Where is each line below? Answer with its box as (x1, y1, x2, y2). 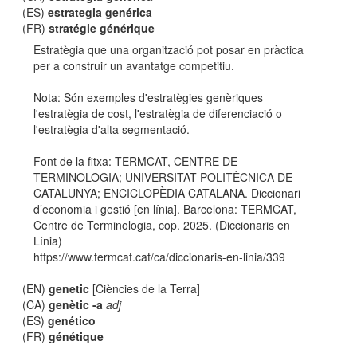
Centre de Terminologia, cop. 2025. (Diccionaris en (33, 217, 291, 233)
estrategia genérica (48, 4, 153, 20)
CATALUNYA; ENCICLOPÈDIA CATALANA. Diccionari (33, 185, 301, 201)
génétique (49, 328, 104, 344)
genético (48, 312, 96, 328)
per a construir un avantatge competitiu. (33, 57, 235, 73)
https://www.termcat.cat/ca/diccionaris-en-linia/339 (33, 249, 286, 265)
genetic (49, 280, 90, 296)
